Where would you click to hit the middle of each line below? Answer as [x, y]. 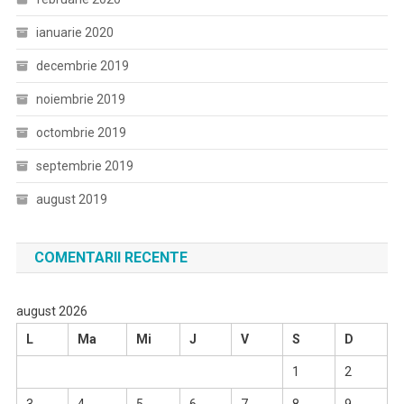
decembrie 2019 [82, 66]
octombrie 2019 [81, 133]
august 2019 [71, 199]
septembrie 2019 [84, 166]
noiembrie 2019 [80, 99]
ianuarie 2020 [74, 32]
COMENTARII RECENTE [110, 257]
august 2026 [51, 311]
